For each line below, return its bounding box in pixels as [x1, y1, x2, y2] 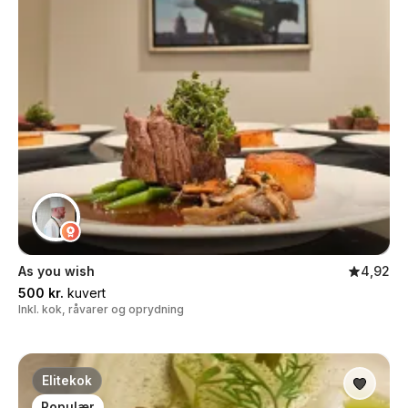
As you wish [18, 263, 95, 279]
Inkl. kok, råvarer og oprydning [18, 302, 184, 316]
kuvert [64, 285, 106, 301]
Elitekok [42, 373, 92, 388]
